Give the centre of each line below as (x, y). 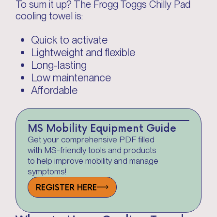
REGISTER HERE (66, 187)
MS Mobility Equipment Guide (102, 127)
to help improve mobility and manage (93, 161)
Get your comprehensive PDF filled (91, 139)
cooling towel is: (50, 16)
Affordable (54, 90)
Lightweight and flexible (83, 52)
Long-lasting (59, 65)
